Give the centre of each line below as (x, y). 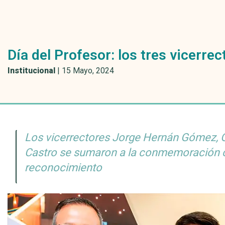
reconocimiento (64, 167)
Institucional (31, 71)
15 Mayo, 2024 (88, 71)
